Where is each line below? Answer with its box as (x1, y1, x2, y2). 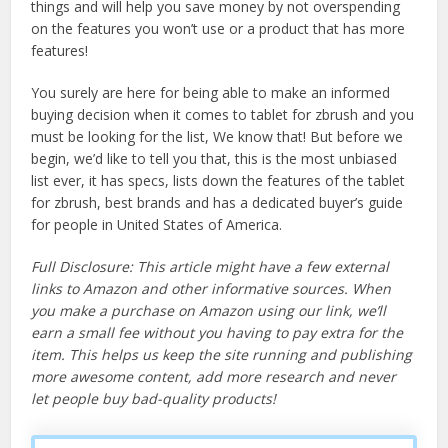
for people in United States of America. (31, 215, 283, 235)
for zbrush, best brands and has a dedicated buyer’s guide (31, 193, 404, 213)
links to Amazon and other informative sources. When (31, 279, 392, 299)
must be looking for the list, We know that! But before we (31, 127, 404, 147)
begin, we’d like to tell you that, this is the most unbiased (31, 149, 398, 169)
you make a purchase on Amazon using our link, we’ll (31, 301, 387, 321)
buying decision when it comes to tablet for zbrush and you (31, 105, 415, 125)
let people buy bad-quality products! (31, 389, 277, 409)
